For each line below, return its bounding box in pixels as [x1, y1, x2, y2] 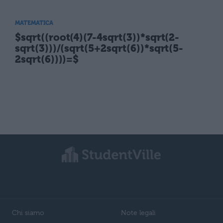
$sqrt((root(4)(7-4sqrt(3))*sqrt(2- [15, 31, 180, 44]
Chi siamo [12, 208, 44, 217]
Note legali [121, 208, 156, 217]
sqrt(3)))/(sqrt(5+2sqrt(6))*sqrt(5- [15, 42, 184, 55]
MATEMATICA [15, 19, 53, 27]
